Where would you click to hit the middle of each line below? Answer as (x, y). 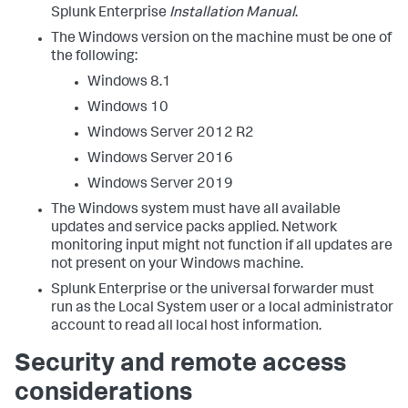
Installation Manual (232, 14)
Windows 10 (128, 108)
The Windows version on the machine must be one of (221, 39)
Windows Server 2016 (160, 159)
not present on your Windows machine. (177, 265)
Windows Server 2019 (160, 185)
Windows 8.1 (129, 83)
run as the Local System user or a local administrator (222, 309)
